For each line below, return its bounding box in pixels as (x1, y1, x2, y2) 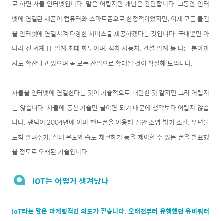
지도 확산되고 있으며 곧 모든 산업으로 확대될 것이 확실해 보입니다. (12, 57, 194, 68)
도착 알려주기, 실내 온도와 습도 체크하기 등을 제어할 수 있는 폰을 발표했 (12, 131, 209, 142)
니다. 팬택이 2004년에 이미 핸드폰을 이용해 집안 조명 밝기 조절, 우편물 (12, 116, 209, 127)
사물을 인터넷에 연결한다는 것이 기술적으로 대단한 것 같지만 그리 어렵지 (12, 87, 209, 98)
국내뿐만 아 (178, 28, 209, 38)
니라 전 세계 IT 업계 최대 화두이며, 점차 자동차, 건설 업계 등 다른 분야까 (12, 42, 209, 53)
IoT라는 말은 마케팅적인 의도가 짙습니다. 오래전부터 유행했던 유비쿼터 (12, 205, 209, 216)
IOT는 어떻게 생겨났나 (32, 174, 109, 187)
